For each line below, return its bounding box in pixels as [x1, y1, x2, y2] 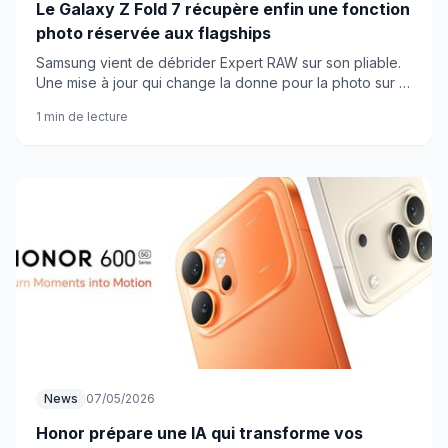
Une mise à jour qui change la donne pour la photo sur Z [36, 74, 408, 91]
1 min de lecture [36, 109, 128, 124]
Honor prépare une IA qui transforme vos [36, 423, 363, 443]
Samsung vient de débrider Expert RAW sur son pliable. [36, 54, 401, 71]
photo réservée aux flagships [36, 23, 271, 43]
